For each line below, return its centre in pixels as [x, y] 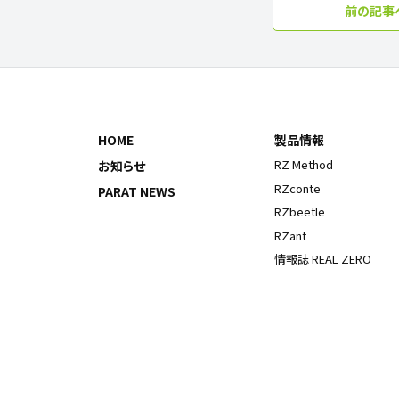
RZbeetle [300, 212]
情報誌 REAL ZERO [323, 259]
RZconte [298, 188]
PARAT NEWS [137, 191]
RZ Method [304, 165]
